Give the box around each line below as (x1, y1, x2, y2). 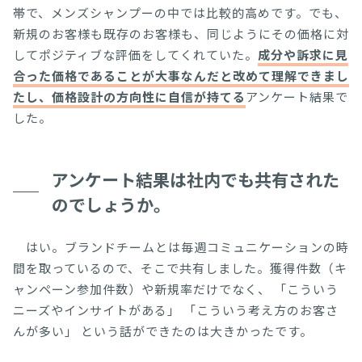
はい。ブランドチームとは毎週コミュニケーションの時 (13, 238, 349, 255)
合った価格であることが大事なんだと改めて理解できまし (13, 66, 349, 84)
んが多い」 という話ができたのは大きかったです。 (13, 322, 313, 339)
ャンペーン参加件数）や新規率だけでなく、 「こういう (13, 280, 339, 297)
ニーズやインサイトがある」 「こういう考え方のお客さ (13, 301, 339, 318)
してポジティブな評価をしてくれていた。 (13, 45, 258, 63)
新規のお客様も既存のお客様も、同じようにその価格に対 (13, 24, 349, 42)
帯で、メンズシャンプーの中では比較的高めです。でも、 (13, 3, 347, 21)
